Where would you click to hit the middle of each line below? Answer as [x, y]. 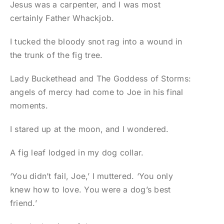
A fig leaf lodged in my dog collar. [77, 153]
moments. [29, 106]
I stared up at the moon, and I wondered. [89, 129]
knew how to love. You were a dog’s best [90, 190]
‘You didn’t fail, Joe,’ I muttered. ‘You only [91, 176]
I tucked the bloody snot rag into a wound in [96, 42]
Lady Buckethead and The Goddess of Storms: [100, 79]
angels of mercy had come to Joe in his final [96, 92]
